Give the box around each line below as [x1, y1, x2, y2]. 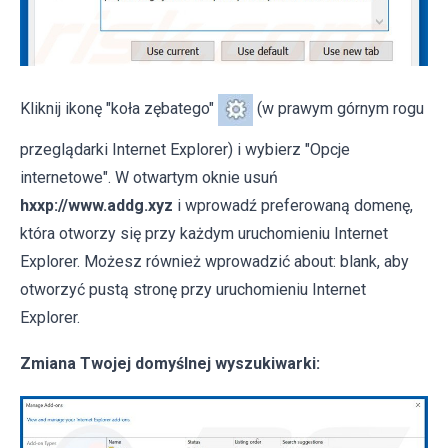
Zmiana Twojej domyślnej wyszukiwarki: [20, 353, 320, 373]
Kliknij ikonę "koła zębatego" [20, 99, 218, 119]
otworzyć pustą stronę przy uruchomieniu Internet [20, 279, 366, 299]
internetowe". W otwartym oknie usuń [20, 167, 278, 187]
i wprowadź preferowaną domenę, [173, 195, 413, 215]
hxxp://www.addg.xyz [20, 195, 173, 215]
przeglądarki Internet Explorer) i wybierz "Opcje [20, 139, 350, 159]
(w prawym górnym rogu [253, 99, 424, 119]
